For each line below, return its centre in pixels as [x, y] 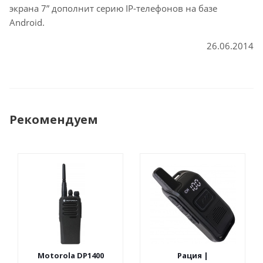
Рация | [193, 255]
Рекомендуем [54, 119]
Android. [27, 22]
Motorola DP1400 [71, 255]
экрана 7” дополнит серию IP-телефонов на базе [113, 8]
